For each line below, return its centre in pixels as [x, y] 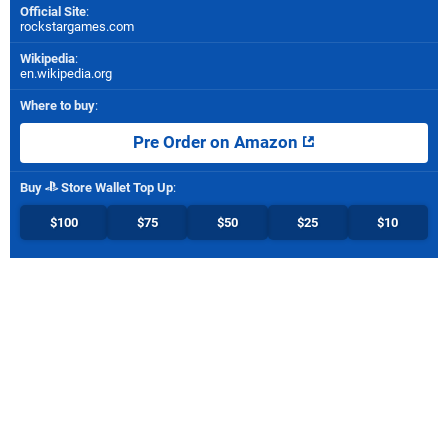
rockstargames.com [77, 26]
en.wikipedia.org [66, 73]
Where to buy [57, 105]
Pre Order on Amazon [217, 142]
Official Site [53, 11]
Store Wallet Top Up [115, 187]
